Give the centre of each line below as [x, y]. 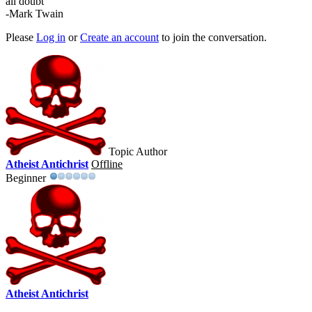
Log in [51, 37]
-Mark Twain [34, 13]
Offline [107, 164]
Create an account [119, 37]
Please [21, 37]
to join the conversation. [213, 37]
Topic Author [138, 151]
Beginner [26, 178]
